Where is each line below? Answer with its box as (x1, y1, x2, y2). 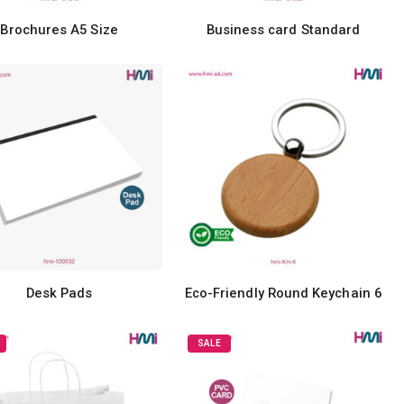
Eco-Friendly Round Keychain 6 (184, 284, 381, 301)
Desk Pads (25, 284, 93, 301)
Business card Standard (206, 22, 361, 39)
